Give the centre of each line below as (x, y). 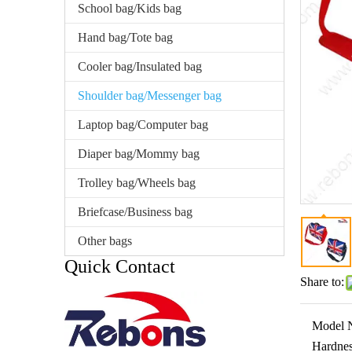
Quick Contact (120, 267)
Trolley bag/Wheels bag (137, 183)
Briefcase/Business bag (135, 212)
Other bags (105, 241)
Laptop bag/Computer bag (143, 125)
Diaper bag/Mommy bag (139, 154)
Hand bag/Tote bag (125, 38)
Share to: (322, 282)
